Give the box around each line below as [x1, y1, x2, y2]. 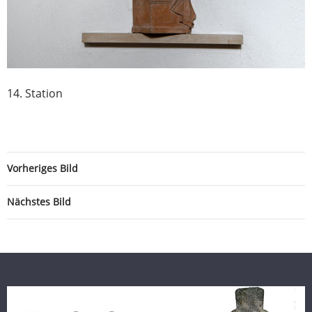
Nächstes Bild [7, 195, 71, 209]
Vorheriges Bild [7, 162, 78, 175]
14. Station [7, 86, 63, 102]
